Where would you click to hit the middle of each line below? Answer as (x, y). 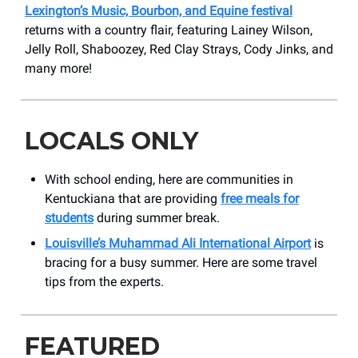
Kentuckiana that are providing (133, 199)
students (69, 218)
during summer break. (157, 218)
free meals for (260, 199)
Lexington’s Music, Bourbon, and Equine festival (159, 11)
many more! (58, 69)
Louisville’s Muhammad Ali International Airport (178, 244)
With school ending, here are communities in (169, 180)
